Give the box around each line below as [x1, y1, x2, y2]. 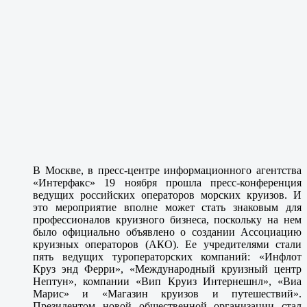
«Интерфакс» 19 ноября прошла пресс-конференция [33, 176, 302, 188]
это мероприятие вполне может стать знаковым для [33, 201, 302, 213]
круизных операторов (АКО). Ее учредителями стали [33, 238, 302, 250]
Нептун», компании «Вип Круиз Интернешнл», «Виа [33, 275, 302, 287]
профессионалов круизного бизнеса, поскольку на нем [33, 213, 302, 225]
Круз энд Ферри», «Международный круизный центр [33, 262, 302, 275]
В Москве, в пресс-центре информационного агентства [33, 164, 302, 176]
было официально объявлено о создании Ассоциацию [33, 225, 302, 238]
